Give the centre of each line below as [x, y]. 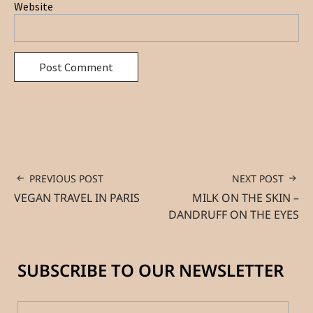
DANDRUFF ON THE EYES [234, 215]
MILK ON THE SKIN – [246, 198]
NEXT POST [258, 179]
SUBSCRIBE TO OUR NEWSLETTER [151, 270]
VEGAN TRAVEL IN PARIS [77, 198]
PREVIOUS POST [66, 179]
